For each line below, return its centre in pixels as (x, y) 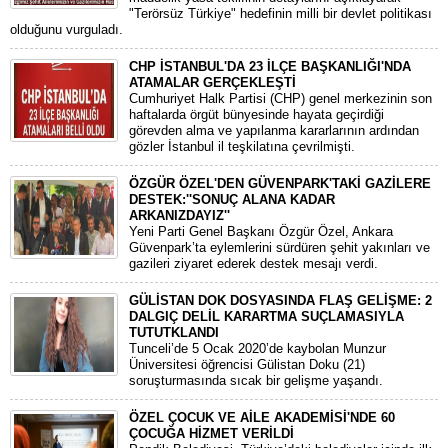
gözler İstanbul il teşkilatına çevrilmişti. (242, 146)
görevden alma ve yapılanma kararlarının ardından (274, 130)
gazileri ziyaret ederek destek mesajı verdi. (253, 263)
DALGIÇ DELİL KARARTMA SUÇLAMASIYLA (266, 316)
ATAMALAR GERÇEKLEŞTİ (212, 82)
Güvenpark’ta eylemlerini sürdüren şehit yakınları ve (279, 247)
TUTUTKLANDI (174, 332)
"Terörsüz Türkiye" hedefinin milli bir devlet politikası (280, 13)
